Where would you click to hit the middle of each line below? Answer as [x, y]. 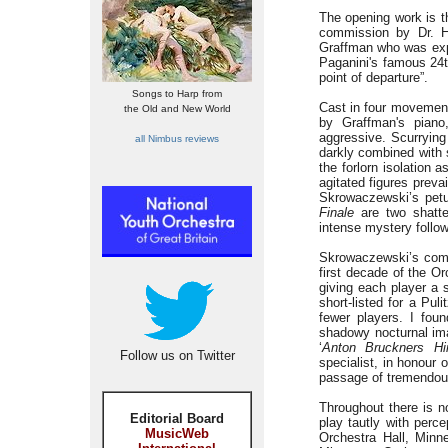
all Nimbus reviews [177, 138]
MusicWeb [177, 433]
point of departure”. [373, 77]
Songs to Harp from [177, 93]
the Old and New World [177, 108]
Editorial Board [177, 418]
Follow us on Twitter [177, 355]
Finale [336, 212]
